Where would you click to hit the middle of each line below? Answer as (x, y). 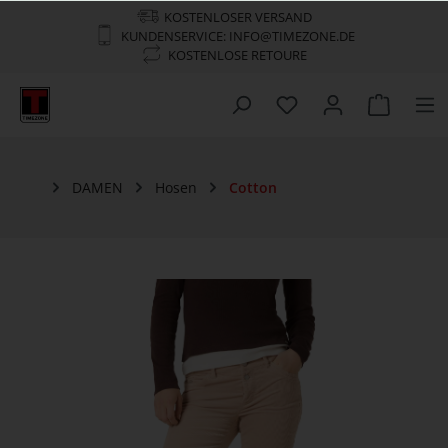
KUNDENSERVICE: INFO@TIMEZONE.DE (237, 36)
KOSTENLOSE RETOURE (237, 55)
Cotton (253, 187)
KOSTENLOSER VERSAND (237, 17)
